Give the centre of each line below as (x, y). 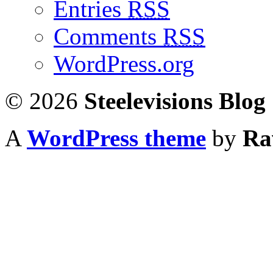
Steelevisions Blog (175, 101)
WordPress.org (124, 63)
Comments (108, 36)
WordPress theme (116, 138)
